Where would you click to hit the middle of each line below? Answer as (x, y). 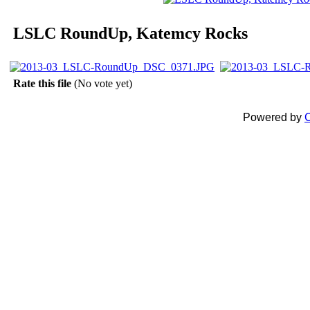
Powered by (274, 117)
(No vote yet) (103, 83)
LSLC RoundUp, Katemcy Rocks (130, 33)
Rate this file (44, 83)
